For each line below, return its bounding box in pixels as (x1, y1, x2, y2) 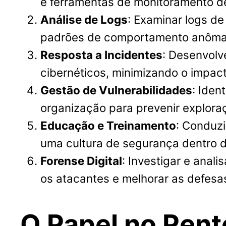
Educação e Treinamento (40, 118, 176, 132)
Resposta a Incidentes (40, 47, 162, 62)
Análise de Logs (40, 12, 128, 26)
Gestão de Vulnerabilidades (40, 83, 192, 97)
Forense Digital (40, 153, 122, 167)
